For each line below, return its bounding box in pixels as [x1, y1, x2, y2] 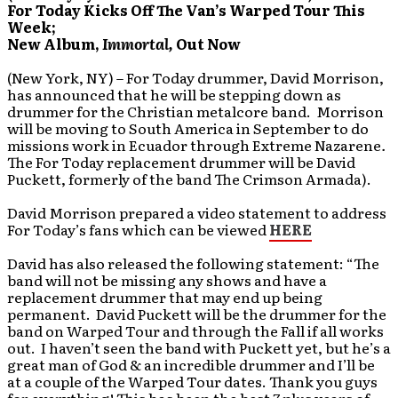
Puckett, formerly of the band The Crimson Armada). [7, 168, 371, 189]
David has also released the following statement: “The [7, 252, 379, 274]
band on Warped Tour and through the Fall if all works [7, 320, 384, 341]
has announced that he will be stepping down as [7, 84, 341, 105]
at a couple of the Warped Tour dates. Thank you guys [7, 370, 378, 392]
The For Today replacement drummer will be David [7, 151, 355, 172]
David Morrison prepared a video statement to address [7, 202, 386, 223]
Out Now [173, 33, 241, 54]
